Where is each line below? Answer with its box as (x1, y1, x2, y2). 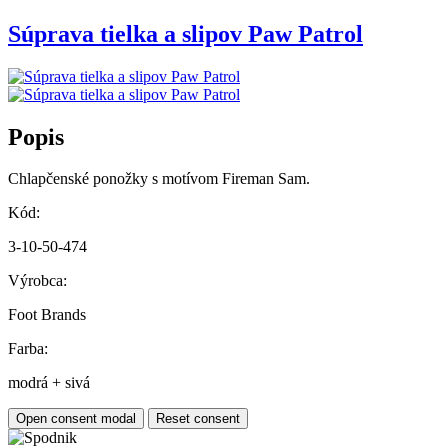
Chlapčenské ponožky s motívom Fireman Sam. (8, 170, 310, 188)
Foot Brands (8, 306, 86, 324)
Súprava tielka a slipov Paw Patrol (8, 20, 363, 47)
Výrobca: (8, 272, 67, 290)
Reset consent (156, 411, 240, 427)
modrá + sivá (8, 374, 90, 392)
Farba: (8, 340, 48, 358)
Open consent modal (16, 411, 136, 427)
